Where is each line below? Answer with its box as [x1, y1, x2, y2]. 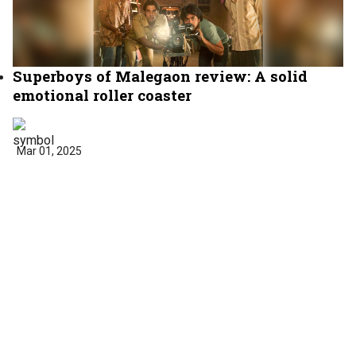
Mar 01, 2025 [17, 144, 82, 157]
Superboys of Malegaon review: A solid [13, 65, 308, 86]
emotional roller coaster [13, 84, 192, 105]
